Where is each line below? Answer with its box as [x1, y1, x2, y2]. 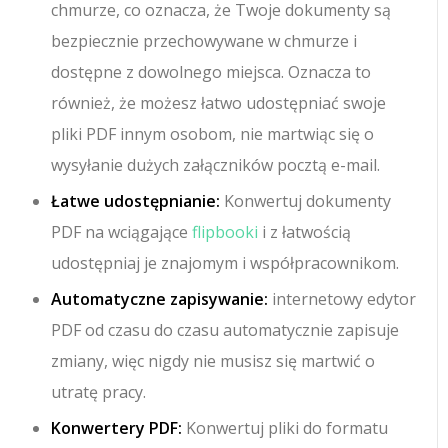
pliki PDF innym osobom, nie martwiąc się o [51, 122, 375, 145]
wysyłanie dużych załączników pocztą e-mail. [51, 153, 381, 176]
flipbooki [192, 220, 259, 243]
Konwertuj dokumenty [220, 189, 392, 212]
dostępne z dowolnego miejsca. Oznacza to [51, 60, 372, 83]
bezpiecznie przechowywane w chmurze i [51, 29, 358, 52]
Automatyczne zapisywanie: [51, 287, 269, 310]
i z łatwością [258, 220, 352, 243]
